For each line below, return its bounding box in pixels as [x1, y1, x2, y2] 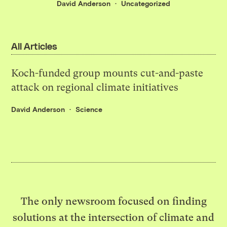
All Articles [11, 40, 57, 52]
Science [75, 104, 103, 113]
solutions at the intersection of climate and [13, 211, 214, 223]
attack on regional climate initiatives [11, 81, 179, 93]
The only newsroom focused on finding [20, 195, 207, 207]
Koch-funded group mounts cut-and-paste [11, 67, 204, 79]
